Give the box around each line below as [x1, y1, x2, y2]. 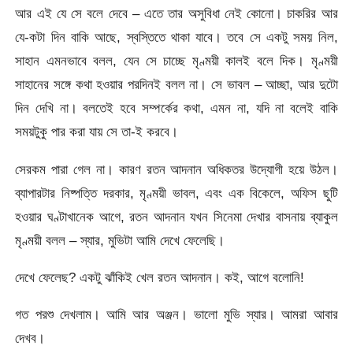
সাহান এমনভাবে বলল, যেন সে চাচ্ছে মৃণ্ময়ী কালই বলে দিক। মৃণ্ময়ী [15, 53, 338, 69]
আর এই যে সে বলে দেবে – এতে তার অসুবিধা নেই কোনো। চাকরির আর [15, 6, 338, 22]
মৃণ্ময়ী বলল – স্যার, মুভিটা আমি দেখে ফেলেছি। [15, 232, 225, 248]
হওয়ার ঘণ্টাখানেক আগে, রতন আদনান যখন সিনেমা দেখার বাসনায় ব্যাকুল [15, 208, 338, 225]
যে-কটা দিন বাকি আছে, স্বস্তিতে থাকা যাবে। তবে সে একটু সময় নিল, [15, 29, 338, 46]
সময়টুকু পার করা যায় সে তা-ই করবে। [15, 124, 179, 140]
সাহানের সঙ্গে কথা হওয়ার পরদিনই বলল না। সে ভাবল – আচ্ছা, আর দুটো [15, 76, 338, 93]
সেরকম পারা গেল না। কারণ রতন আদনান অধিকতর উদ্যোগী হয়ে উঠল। [15, 161, 338, 177]
